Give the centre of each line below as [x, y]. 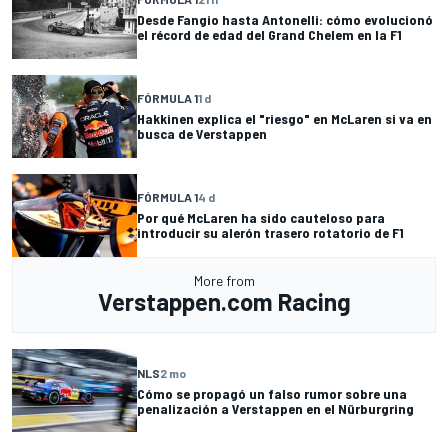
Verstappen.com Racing [224, 302]
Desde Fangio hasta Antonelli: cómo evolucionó [285, 20]
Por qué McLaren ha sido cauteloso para [261, 218]
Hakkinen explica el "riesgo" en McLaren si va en [284, 119]
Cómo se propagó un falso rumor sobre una [272, 393]
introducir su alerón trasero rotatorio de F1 [270, 233]
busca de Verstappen [202, 134]
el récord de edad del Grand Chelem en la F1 [269, 35]
